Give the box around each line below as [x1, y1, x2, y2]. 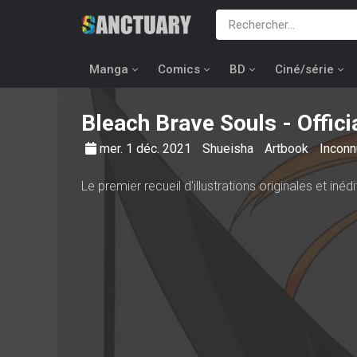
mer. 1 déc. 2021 [100, 141, 194, 156]
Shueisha [202, 141, 257, 156]
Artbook [265, 141, 312, 156]
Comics [158, 62, 200, 76]
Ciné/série [275, 62, 334, 76]
